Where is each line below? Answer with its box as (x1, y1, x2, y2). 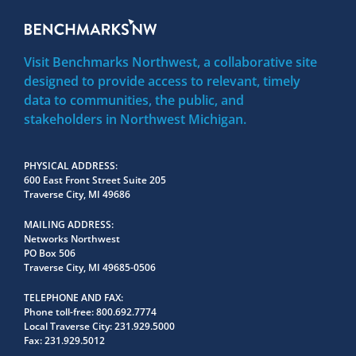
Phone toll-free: (24, 305, 96, 319)
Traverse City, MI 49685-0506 (24, 261, 156, 275)
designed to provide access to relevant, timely (24, 72, 300, 91)
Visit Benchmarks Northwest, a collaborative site (24, 53, 317, 72)
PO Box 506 (24, 246, 75, 261)
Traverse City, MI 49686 (24, 188, 130, 202)
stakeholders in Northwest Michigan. (24, 110, 246, 129)
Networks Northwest (24, 232, 120, 246)
